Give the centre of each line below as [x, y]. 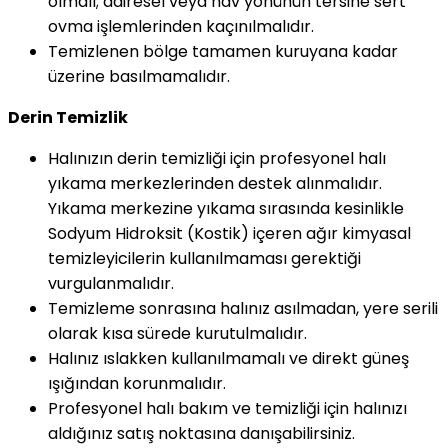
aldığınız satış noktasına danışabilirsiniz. [201, 433]
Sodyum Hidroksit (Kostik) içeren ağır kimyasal [229, 233]
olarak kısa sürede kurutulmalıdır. [177, 333]
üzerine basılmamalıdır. [139, 76]
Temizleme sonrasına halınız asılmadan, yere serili [243, 308]
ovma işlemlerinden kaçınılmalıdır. [181, 26]
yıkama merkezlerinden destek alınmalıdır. [215, 183]
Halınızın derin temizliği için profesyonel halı [217, 158]
